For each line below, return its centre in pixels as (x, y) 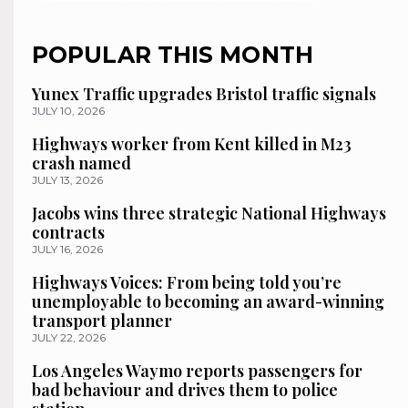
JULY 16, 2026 (67, 249)
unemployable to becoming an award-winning (208, 301)
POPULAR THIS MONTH (173, 54)
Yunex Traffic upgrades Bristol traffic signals (204, 93)
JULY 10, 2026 (68, 110)
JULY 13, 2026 (67, 179)
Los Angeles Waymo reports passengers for (197, 370)
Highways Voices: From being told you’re (187, 282)
